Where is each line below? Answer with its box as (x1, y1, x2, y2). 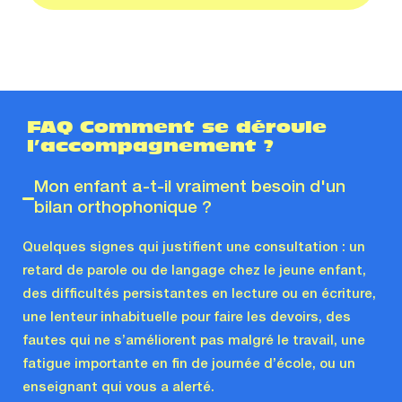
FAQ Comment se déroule (27, 118, 327, 136)
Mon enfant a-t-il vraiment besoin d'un (34, 179, 346, 197)
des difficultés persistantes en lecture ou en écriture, (22, 288, 376, 301)
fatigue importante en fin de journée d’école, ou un (22, 358, 355, 371)
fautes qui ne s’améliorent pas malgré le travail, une (22, 335, 365, 348)
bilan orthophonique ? (34, 200, 213, 217)
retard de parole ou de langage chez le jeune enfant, (22, 265, 366, 278)
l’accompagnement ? (27, 136, 274, 155)
